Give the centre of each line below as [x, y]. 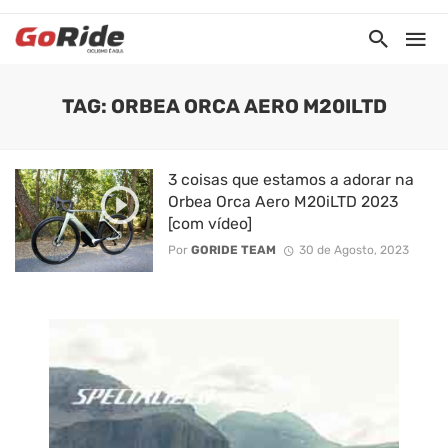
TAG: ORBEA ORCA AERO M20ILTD [224, 106]
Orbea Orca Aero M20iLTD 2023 [282, 201]
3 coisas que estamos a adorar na [290, 179]
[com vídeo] [209, 223]
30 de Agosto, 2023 [353, 250]
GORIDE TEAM [233, 250]
